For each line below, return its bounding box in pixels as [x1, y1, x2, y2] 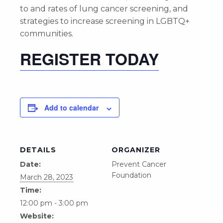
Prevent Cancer [111, 160, 166, 169]
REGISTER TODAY [20, 47, 159, 71]
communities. [20, 29, 73, 39]
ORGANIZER [111, 145, 160, 155]
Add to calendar [44, 103, 99, 113]
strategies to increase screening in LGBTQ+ [20, 16, 190, 26]
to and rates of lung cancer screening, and [20, 4, 188, 14]
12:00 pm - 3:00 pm [20, 199, 88, 208]
